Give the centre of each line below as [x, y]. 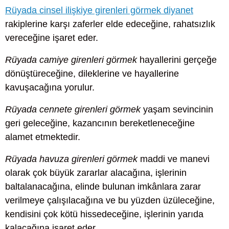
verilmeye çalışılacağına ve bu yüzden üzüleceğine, [110, 201]
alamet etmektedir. [43, 137]
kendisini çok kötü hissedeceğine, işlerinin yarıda [104, 214]
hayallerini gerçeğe [177, 60]
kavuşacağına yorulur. [50, 87]
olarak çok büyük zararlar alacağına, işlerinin [96, 173]
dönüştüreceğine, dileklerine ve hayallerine [92, 73]
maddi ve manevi [174, 159]
